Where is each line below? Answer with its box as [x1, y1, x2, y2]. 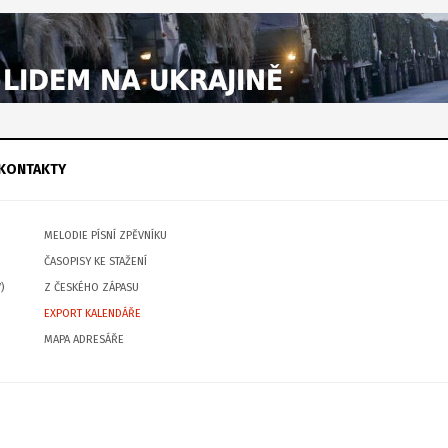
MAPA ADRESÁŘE [44, 333, 124, 346]
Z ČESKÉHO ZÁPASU [44, 281, 139, 294]
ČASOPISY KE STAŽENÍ [44, 255, 147, 268]
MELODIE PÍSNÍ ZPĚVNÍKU [44, 229, 167, 242]
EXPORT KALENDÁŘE [44, 307, 141, 320]
